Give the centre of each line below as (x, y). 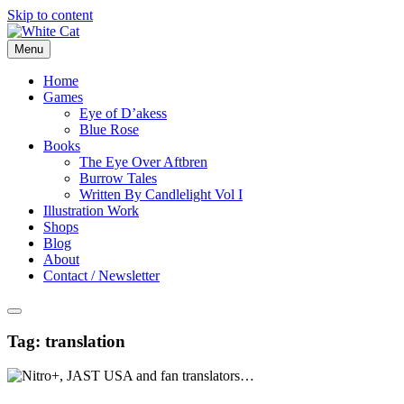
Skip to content (50, 15)
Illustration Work (91, 211)
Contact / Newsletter (101, 275)
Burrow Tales (118, 178)
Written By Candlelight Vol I (161, 194)
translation (85, 341)
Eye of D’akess (123, 113)
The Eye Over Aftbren (143, 162)
